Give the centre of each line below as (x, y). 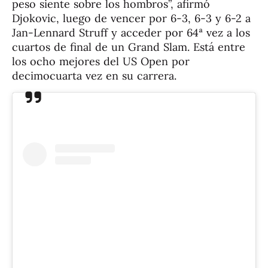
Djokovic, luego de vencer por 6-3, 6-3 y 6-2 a (131, 18)
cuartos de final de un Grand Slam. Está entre (129, 47)
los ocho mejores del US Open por (101, 61)
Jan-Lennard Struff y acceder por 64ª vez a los (131, 32)
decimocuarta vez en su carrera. (94, 75)
